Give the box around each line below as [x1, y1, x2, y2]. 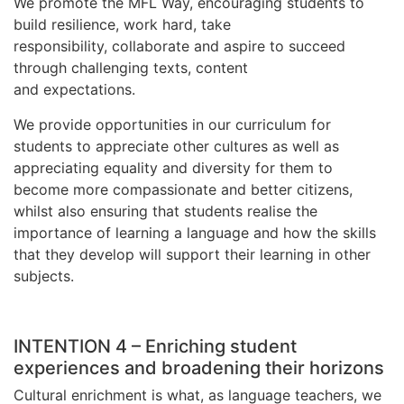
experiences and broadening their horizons [14, 357, 384, 380]
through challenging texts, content [14, 59, 248, 78]
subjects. [14, 266, 74, 285]
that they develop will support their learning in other [14, 244, 371, 263]
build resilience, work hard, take [14, 15, 231, 34]
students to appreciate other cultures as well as [14, 136, 339, 155]
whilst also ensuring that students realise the [14, 201, 317, 220]
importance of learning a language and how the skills [14, 223, 376, 242]
